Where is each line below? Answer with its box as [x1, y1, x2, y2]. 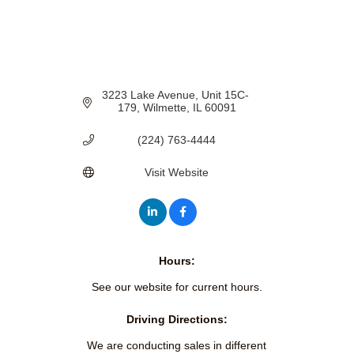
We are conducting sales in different [87, 338, 267, 352]
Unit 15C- [201, 88, 249, 101]
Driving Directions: [126, 312, 228, 326]
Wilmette [142, 100, 186, 114]
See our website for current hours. [91, 280, 262, 293]
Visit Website [145, 165, 209, 179]
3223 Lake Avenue [101, 88, 195, 101]
